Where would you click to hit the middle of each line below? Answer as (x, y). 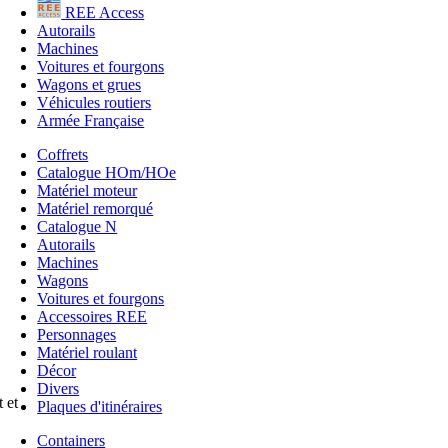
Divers (58, 388)
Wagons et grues (89, 84)
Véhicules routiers (94, 102)
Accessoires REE (92, 316)
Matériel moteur (87, 190)
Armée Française (91, 120)
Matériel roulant (87, 352)
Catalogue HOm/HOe (107, 172)
